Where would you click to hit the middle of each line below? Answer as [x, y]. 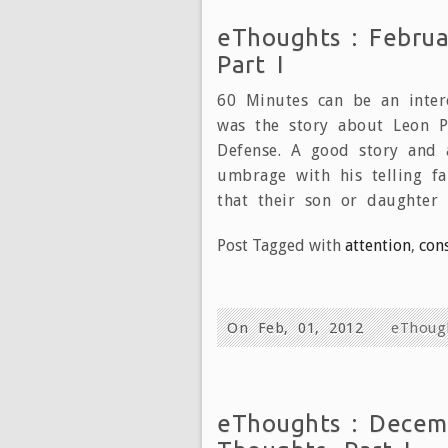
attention [378, 245]
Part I [250, 64]
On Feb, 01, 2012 [300, 327]
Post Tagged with [281, 245]
